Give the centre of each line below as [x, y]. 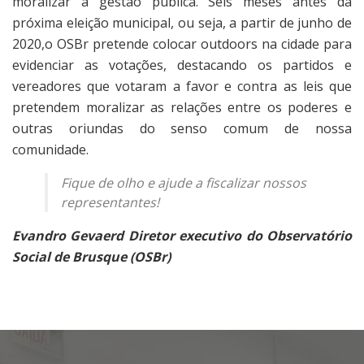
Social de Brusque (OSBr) [91, 257]
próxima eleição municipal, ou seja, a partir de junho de [182, 23]
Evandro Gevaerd [68, 236]
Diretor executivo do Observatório [240, 236]
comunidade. [50, 150]
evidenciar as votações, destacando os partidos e [182, 65]
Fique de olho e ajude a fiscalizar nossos [184, 183]
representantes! [110, 203]
